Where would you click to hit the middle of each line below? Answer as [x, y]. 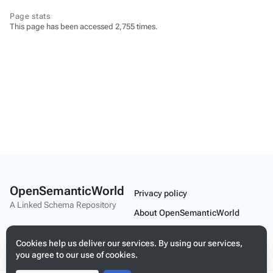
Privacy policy [161, 193]
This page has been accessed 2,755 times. [84, 27]
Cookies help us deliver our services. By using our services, [129, 243]
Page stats [30, 16]
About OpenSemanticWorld [187, 212]
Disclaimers [157, 232]
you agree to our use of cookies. [77, 255]
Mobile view [158, 251]
